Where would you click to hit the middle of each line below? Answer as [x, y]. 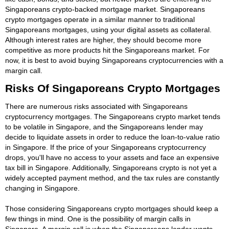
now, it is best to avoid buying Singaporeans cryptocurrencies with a [114, 60]
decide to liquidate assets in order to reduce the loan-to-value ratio [112, 137]
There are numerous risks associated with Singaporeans [96, 106]
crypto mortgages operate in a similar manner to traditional [100, 19]
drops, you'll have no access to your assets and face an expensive [112, 157]
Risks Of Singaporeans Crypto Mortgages [113, 88]
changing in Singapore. [42, 188]
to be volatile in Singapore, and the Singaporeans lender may [104, 127]
